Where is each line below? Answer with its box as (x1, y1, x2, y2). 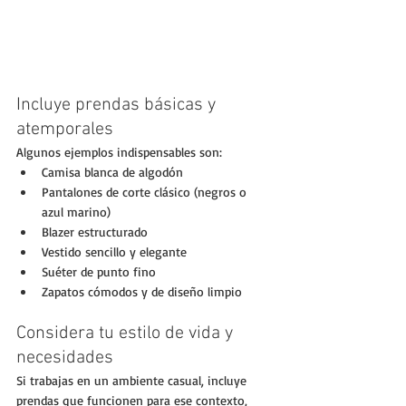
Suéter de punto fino (42, 264, 156, 280)
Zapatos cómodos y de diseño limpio (42, 284, 242, 300)
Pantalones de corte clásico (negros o (42, 184, 250, 200)
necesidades (16, 347, 113, 370)
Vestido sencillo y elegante (42, 244, 187, 260)
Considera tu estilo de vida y (16, 323, 237, 345)
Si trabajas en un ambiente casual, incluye (16, 372, 250, 389)
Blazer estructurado (42, 224, 148, 240)
